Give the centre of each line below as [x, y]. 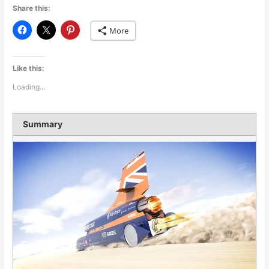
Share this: [32, 8]
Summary [43, 124]
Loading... [29, 86]
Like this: [29, 68]
